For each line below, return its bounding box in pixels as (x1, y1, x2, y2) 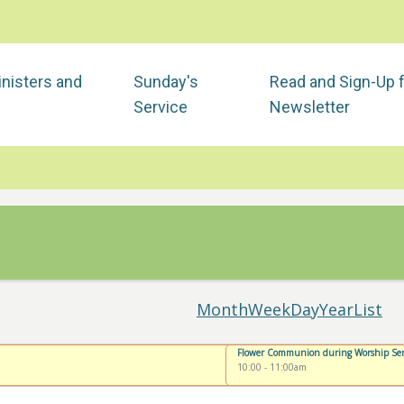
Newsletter (269, 97, 350, 117)
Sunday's (133, 72, 198, 92)
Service (133, 97, 188, 117)
